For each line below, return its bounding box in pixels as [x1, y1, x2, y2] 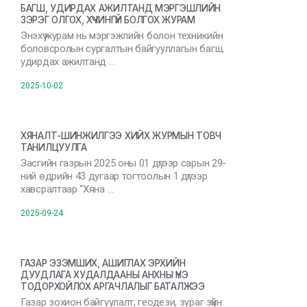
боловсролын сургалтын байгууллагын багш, [21, 42, 224, 55]
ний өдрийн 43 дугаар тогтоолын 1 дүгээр [21, 170, 208, 182]
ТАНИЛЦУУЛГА [21, 142, 87, 153]
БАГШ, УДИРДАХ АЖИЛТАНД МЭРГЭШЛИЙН [21, 3, 221, 14]
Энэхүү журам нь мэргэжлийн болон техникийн [21, 29, 223, 42]
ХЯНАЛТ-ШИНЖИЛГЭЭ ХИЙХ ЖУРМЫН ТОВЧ [21, 130, 222, 141]
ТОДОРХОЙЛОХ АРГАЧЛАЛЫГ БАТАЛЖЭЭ [21, 281, 205, 292]
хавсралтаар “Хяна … [21, 183, 114, 195]
